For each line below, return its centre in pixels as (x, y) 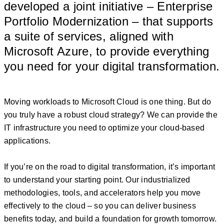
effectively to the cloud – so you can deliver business (100, 206)
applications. (27, 141)
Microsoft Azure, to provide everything (107, 51)
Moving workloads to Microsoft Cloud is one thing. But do (108, 102)
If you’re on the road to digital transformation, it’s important (110, 167)
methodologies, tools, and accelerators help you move (102, 193)
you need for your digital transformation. (112, 66)
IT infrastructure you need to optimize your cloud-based (104, 128)
